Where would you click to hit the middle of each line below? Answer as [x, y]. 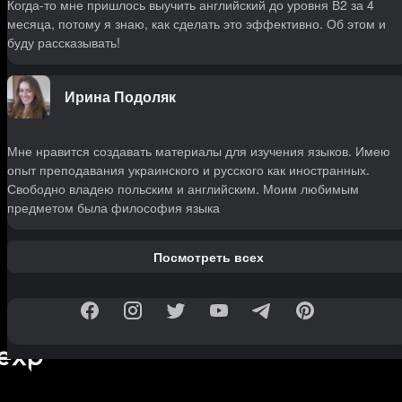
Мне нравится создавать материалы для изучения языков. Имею [199, 151]
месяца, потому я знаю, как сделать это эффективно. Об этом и [197, 24]
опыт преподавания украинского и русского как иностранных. [188, 170]
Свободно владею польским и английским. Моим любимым [183, 189]
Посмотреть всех [208, 256]
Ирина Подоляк [120, 97]
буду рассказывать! [64, 43]
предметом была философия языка [114, 208]
